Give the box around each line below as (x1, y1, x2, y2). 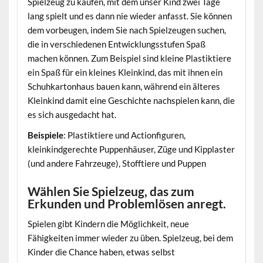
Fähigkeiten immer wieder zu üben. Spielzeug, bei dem (27, 232, 233, 244)
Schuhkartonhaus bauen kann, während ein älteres (27, 80, 220, 92)
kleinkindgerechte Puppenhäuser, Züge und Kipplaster (27, 144, 235, 155)
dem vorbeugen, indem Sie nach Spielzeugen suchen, (27, 24, 226, 35)
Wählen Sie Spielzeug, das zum (27, 183, 194, 199)
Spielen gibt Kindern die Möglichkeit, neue (27, 218, 189, 230)
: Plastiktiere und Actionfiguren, (63, 130, 186, 141)
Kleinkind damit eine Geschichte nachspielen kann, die (27, 95, 235, 106)
